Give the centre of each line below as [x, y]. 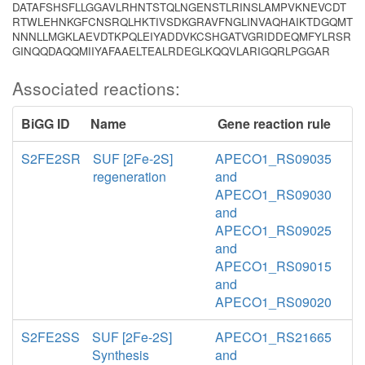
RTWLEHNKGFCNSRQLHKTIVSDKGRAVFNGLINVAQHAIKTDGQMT [182, 22]
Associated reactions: [96, 88]
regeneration [130, 176]
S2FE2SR [51, 158]
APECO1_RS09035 [273, 158]
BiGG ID [46, 123]
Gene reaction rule [274, 123]
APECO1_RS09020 [273, 302]
